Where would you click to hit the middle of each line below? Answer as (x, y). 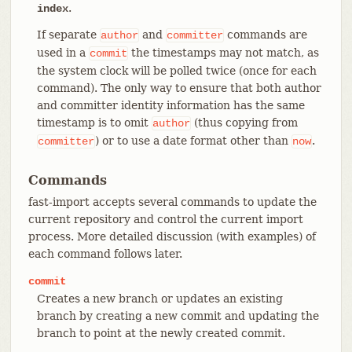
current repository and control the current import (165, 219)
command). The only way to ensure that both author (179, 88)
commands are (265, 34)
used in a (62, 52)
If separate (68, 34)
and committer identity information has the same (170, 105)
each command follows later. (105, 253)
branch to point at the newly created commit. (161, 333)
